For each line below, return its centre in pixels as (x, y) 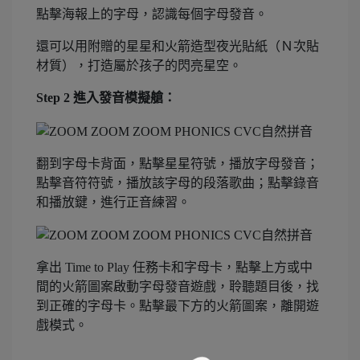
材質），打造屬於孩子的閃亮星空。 (139, 66)
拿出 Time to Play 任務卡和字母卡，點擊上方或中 (174, 267)
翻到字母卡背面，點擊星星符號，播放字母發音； (178, 163)
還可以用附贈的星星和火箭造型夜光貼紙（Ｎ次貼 (178, 47)
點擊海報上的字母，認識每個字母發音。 (152, 14)
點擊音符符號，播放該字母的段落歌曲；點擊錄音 (178, 182)
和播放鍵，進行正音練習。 (113, 202)
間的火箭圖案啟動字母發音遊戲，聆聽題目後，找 (178, 286)
